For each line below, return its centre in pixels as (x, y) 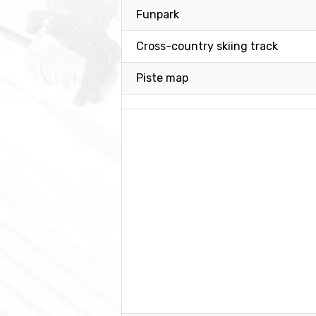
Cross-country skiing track (207, 46)
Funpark (158, 14)
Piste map (162, 78)
